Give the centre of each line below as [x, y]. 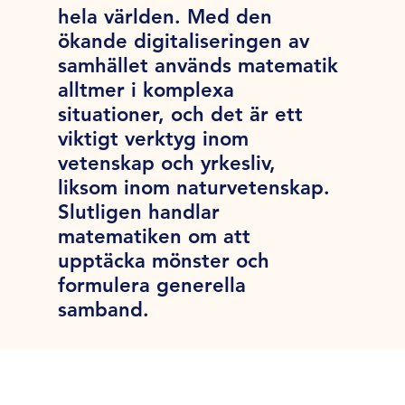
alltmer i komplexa [146, 90]
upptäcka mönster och [164, 261]
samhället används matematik [198, 66]
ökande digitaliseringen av [184, 42]
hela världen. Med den [165, 17]
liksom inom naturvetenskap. [194, 188]
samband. [104, 310]
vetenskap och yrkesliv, [167, 164]
